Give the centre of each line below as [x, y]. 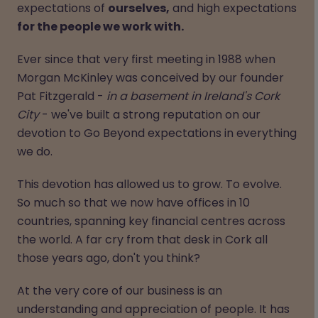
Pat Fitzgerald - [62, 96]
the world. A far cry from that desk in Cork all [142, 239]
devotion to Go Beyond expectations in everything [157, 133]
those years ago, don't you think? [109, 258]
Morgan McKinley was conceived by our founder [150, 77]
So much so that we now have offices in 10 [133, 202]
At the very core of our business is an [120, 290]
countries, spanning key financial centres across [151, 221]
